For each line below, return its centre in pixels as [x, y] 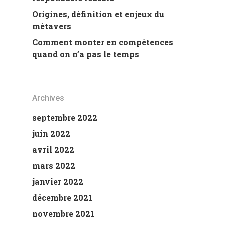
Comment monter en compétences [103, 42]
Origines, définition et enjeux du [98, 14]
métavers [52, 26]
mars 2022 [54, 165]
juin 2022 [51, 133]
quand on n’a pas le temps [86, 54]
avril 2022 [53, 149]
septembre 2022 [65, 117]
